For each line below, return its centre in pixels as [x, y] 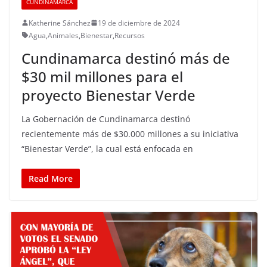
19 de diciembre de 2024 [139, 23]
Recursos [130, 35]
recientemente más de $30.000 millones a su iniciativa [130, 133]
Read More [51, 178]
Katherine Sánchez [60, 23]
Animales [63, 35]
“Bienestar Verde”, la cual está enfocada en [107, 148]
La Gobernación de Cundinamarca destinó [106, 119]
